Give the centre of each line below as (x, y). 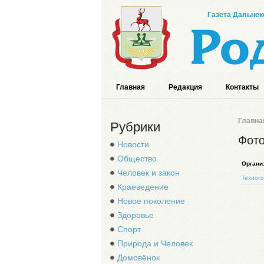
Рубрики (135, 127)
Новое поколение (151, 201)
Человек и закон (148, 173)
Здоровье (136, 215)
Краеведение (143, 187)
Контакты (242, 87)
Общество (137, 159)
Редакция (185, 87)
